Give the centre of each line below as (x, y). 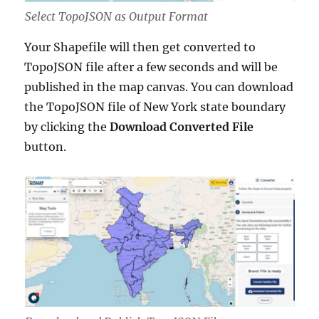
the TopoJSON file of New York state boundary (155, 107)
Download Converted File (182, 127)
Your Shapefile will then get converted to (140, 47)
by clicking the (67, 127)
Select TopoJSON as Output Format (116, 17)
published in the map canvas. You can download (159, 87)
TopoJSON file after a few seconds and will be (151, 67)
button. (46, 147)
